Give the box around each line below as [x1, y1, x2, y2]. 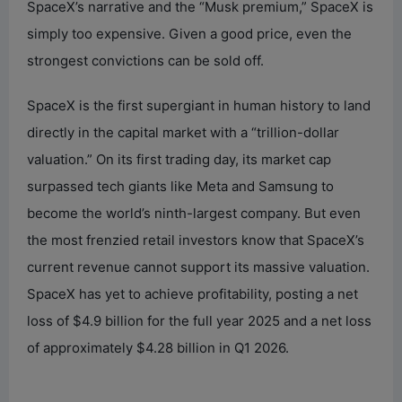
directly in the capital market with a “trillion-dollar [27, 123, 339, 141]
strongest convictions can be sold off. [27, 51, 264, 69]
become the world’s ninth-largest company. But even [27, 204, 361, 222]
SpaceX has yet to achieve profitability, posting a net [27, 284, 358, 302]
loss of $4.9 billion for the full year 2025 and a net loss [27, 311, 371, 329]
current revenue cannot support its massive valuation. [27, 258, 370, 275]
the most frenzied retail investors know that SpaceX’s [27, 231, 364, 249]
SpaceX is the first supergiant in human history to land [27, 96, 371, 114]
